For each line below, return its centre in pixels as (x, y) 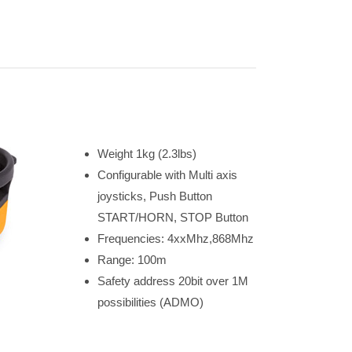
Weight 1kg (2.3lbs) (147, 154)
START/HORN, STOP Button (172, 217)
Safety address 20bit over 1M (172, 281)
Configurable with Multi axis (167, 175)
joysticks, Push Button (154, 196)
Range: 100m (132, 260)
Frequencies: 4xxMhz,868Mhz (175, 238)
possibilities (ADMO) (150, 302)
